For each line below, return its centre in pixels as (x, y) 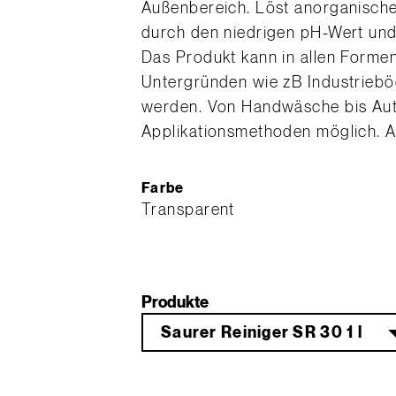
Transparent (188, 210)
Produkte (175, 303)
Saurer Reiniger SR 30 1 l (262, 333)
